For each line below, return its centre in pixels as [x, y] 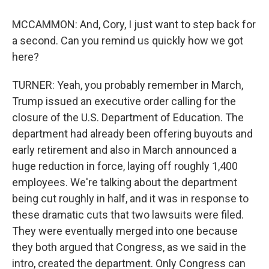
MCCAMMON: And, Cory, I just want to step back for [134, 24]
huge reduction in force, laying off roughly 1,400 [125, 166]
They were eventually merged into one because [125, 231]
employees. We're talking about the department [125, 182]
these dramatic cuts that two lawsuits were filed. [128, 215]
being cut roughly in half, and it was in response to [130, 198]
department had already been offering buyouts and [132, 134]
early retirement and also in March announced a [124, 150]
